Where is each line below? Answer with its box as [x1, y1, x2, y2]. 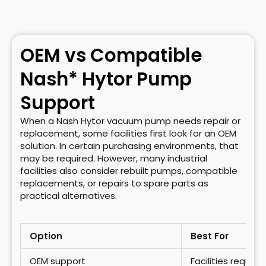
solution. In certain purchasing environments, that [20, 140, 239, 153]
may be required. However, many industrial [20, 152, 207, 165]
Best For [191, 230, 229, 243]
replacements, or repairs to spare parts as [20, 177, 208, 190]
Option [30, 230, 62, 243]
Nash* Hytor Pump [20, 66, 192, 93]
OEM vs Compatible [20, 42, 202, 69]
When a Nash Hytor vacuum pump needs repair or [20, 115, 240, 128]
